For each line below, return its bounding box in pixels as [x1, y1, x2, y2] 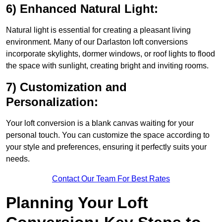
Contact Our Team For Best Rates [52, 174, 170, 183]
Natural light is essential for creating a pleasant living [6, 26, 191, 35]
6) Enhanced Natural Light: [6, 2, 158, 16]
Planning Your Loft [6, 194, 148, 212]
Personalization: [6, 95, 98, 109]
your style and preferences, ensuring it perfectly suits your [6, 143, 207, 152]
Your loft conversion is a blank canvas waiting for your [6, 119, 194, 128]
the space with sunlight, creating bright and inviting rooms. [6, 61, 209, 70]
